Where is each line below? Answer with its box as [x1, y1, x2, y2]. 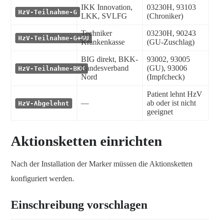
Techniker [81, 28, 112, 37]
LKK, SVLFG [81, 11, 127, 20]
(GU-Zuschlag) [147, 37, 194, 46]
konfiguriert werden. [11, 174, 74, 183]
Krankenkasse [81, 37, 125, 46]
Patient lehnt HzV [147, 89, 202, 98]
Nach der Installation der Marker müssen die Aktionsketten [11, 160, 192, 168]
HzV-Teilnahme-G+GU [18, 34, 89, 42]
